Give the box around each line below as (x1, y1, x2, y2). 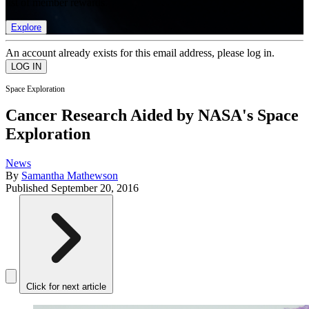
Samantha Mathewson (21, 170, 118, 182)
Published (6, 182, 51, 195)
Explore (11, 21, 41, 32)
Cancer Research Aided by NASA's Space (6, 106, 299, 125)
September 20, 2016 (51, 182, 139, 195)
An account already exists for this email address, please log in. (6, 46, 275, 59)
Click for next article (26, 281, 106, 292)
